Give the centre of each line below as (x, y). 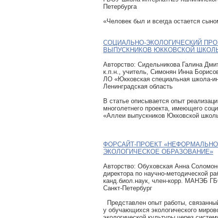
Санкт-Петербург (128, 188)
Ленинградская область (138, 86)
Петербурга (120, 6)
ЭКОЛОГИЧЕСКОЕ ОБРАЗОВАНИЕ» (158, 151)
